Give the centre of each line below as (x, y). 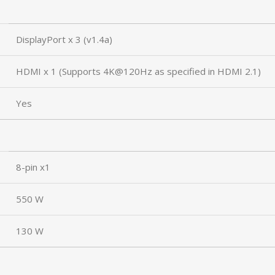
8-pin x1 (33, 167)
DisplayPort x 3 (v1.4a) (64, 39)
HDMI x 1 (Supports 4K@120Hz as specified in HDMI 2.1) (138, 71)
